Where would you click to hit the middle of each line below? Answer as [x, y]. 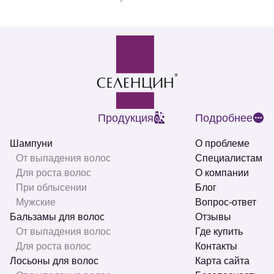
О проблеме [222, 144]
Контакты [216, 246]
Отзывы [213, 217]
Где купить [219, 232]
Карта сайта [222, 261]
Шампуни [31, 144]
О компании [222, 173]
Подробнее [224, 118]
